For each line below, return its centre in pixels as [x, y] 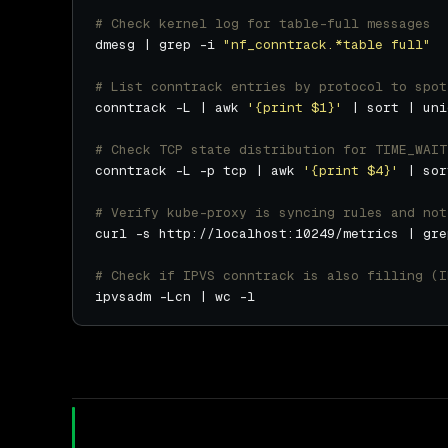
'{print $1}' [295, 108]
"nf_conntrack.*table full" [327, 45]
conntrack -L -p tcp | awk [199, 171]
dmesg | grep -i [159, 45]
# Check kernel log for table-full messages [263, 24]
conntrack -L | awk [171, 108]
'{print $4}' [351, 171]
